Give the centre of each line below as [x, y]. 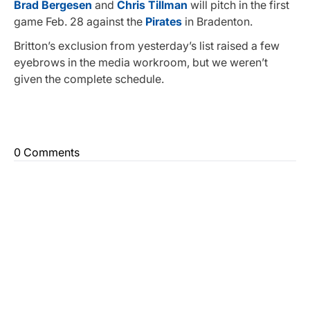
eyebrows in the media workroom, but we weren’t [141, 63]
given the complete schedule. [89, 79]
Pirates [165, 22]
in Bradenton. [219, 22]
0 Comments [47, 153]
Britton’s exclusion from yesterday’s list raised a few [147, 46]
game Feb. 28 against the [80, 22]
